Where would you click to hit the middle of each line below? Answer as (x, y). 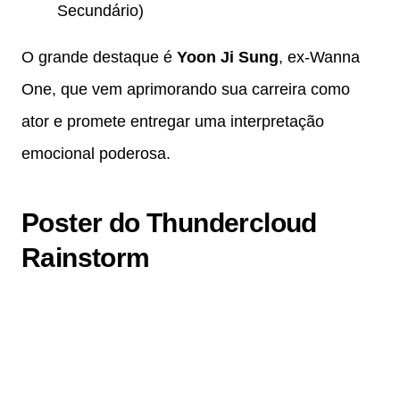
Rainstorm (86, 257)
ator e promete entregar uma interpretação (173, 121)
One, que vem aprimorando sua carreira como (186, 89)
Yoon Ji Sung (228, 57)
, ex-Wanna (319, 57)
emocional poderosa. (96, 153)
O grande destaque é (99, 57)
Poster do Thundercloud (169, 222)
